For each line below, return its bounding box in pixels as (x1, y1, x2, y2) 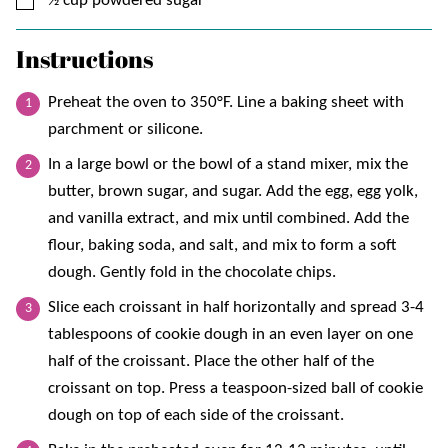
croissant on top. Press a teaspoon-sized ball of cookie (48, 379, 423, 397)
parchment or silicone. (48, 120, 203, 138)
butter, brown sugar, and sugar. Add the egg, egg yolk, (48, 182, 418, 200)
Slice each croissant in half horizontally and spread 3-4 (48, 298, 424, 316)
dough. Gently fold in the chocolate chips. (48, 263, 336, 281)
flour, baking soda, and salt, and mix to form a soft (48, 236, 396, 254)
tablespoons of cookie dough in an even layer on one (48, 325, 413, 343)
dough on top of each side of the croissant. (48, 406, 344, 424)
